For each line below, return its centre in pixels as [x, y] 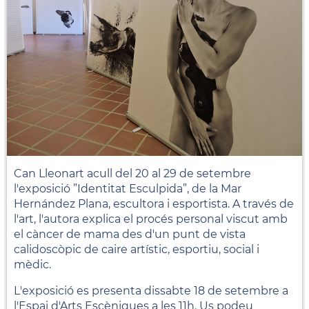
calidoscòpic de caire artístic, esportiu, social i [137, 249]
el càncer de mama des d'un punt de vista [130, 234]
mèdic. [32, 264]
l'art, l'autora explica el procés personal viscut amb [151, 219]
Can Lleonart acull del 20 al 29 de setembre [132, 173]
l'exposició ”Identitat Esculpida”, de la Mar [128, 188]
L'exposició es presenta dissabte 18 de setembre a [151, 290]
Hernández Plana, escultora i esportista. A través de [154, 203]
